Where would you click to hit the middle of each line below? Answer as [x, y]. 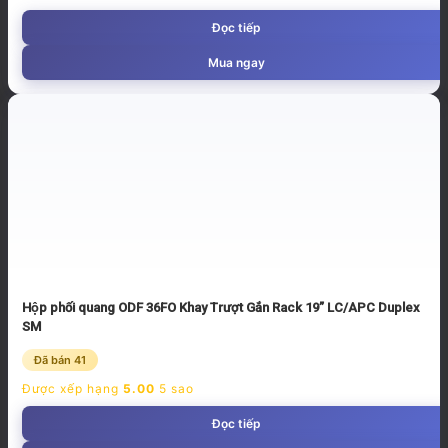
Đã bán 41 [60, 359]
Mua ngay [236, 62]
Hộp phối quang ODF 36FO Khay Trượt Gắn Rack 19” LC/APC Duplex [221, 307]
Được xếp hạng [72, 388]
